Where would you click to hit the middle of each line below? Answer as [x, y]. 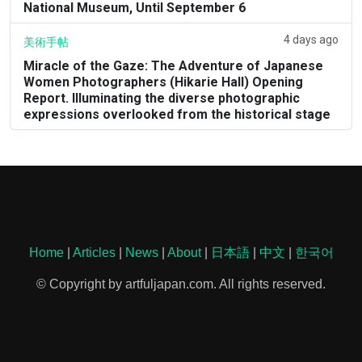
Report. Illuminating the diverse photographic [162, 98]
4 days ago [311, 39]
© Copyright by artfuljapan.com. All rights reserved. [181, 284]
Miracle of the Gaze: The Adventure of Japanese [173, 65]
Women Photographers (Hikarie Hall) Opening [163, 82]
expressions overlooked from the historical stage [177, 114]
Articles [94, 252]
